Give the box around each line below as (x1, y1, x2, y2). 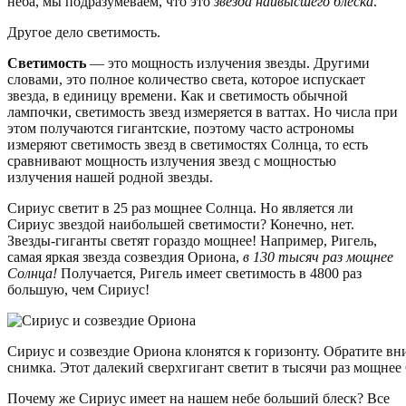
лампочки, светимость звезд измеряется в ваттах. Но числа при (7, 104, 398, 121)
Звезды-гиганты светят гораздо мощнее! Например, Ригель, (7, 233, 377, 249)
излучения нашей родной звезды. (7, 169, 213, 186)
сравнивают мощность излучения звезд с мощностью (7, 153, 336, 169)
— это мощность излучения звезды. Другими (86, 55, 370, 72)
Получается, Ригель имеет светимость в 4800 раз (57, 266, 362, 282)
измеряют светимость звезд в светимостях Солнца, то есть (7, 137, 368, 153)
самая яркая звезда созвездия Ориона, (7, 249, 243, 266)
